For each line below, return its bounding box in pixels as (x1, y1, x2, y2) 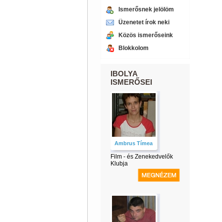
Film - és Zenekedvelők (110, 153, 173, 160)
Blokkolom (118, 45, 149, 52)
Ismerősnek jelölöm (118, 6, 174, 13)
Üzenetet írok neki (118, 19, 169, 26)
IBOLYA (110, 69, 137, 78)
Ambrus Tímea (114, 140, 153, 146)
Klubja (110, 160, 128, 167)
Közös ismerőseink (118, 32, 173, 39)
